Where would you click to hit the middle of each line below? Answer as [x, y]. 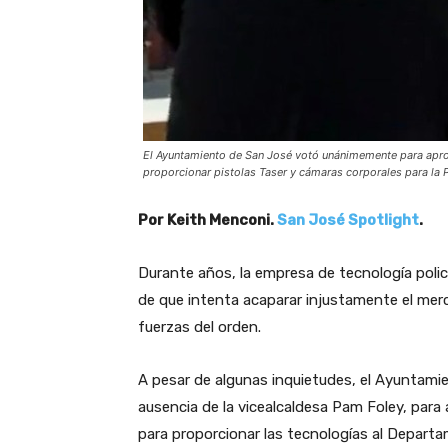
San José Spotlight [348, 219]
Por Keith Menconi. [207, 219]
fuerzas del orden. [199, 326]
